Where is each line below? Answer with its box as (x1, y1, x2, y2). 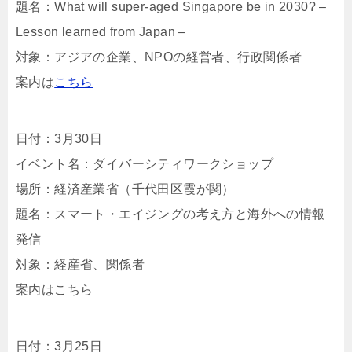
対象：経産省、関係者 (16, 258, 145, 271)
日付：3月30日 (16, 132, 103, 145)
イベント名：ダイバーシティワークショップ (16, 157, 273, 170)
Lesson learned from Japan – (16, 25, 186, 38)
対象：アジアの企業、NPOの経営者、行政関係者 (16, 50, 302, 64)
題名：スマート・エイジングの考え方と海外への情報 (16, 207, 325, 221)
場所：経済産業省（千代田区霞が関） (16, 182, 235, 196)
